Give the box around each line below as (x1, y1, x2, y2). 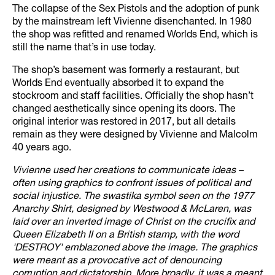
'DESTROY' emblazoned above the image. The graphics (12, 243, 257, 254)
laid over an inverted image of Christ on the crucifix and (12, 217, 255, 228)
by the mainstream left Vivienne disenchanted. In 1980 (12, 17, 252, 28)
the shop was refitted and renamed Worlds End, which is (12, 30, 258, 41)
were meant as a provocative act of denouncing (12, 256, 222, 266)
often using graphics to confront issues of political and (12, 179, 250, 189)
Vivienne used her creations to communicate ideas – (12, 166, 243, 176)
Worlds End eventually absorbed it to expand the (12, 79, 224, 89)
